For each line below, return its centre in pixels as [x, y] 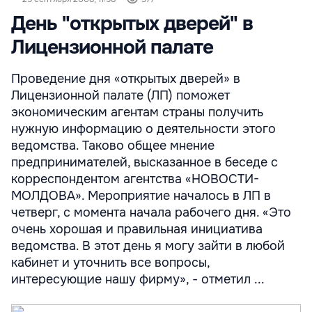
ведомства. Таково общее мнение [113, 146]
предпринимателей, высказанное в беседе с [145, 162]
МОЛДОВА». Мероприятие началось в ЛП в [141, 196]
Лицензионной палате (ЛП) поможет [120, 95]
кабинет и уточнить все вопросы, [110, 263]
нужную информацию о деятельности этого [143, 129]
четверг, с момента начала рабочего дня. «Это [151, 212]
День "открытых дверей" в [132, 24]
